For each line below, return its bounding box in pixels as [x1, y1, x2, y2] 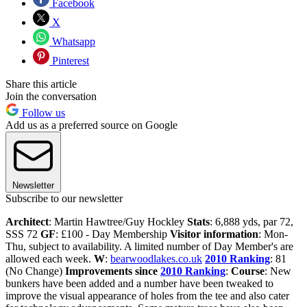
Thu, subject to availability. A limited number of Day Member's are [5, 240, 293, 252]
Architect [5, 215, 49, 228]
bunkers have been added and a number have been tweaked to [5, 277, 273, 289]
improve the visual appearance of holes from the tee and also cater [5, 289, 289, 302]
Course [231, 265, 265, 277]
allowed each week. [5, 252, 94, 265]
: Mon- [258, 228, 288, 240]
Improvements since [65, 265, 158, 277]
